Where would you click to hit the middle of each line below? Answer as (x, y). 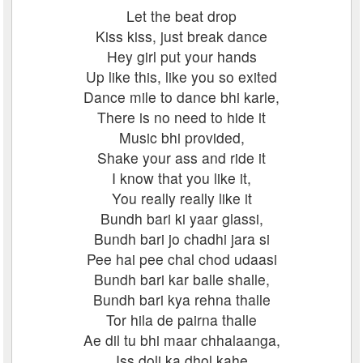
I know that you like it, (181, 178)
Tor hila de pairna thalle (181, 320)
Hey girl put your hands (181, 56)
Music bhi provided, (181, 137)
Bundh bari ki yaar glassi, (181, 218)
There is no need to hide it (181, 117)
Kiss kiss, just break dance (181, 36)
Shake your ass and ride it (181, 158)
